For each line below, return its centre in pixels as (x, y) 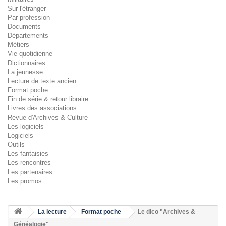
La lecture (52, 212)
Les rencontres (29, 163)
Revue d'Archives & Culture (48, 117)
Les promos (25, 181)
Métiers (18, 45)
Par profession (29, 17)
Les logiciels (26, 126)
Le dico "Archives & (166, 212)
